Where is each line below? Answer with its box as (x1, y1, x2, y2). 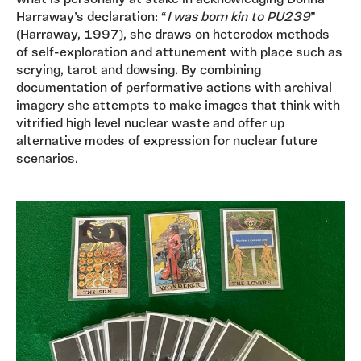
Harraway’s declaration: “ (16, 11, 167, 25)
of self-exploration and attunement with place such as (16, 47, 342, 60)
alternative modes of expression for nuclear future (16, 135, 317, 149)
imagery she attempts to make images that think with (16, 100, 340, 114)
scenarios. (16, 153, 78, 167)
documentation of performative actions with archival (16, 82, 332, 96)
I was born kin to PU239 (167, 11, 310, 25)
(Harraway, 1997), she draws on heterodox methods (16, 29, 330, 43)
